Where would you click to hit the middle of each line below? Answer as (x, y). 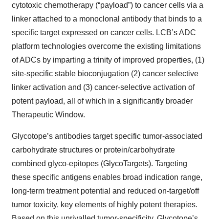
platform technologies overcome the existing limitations (106, 46)
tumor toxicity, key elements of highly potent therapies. (105, 205)
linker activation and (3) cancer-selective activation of (103, 87)
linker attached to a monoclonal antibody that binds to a (107, 19)
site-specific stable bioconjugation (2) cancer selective (105, 74)
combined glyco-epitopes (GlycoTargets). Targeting (99, 164)
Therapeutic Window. (48, 115)
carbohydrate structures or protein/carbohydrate (93, 150)
